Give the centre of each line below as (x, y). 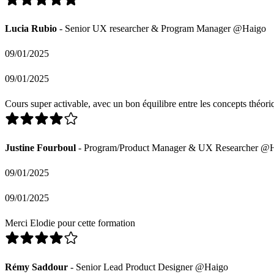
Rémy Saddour (36, 267)
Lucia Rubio (31, 28)
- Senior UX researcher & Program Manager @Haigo (161, 28)
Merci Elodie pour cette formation (70, 223)
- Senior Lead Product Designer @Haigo (148, 267)
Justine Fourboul (40, 147)
